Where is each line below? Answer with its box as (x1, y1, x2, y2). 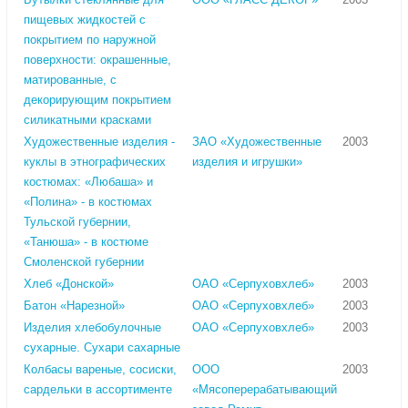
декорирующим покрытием (24, 93, 171, 107)
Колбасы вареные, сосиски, (24, 362, 177, 377)
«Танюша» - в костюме (24, 235, 148, 250)
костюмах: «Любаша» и (24, 175, 153, 189)
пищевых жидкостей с (24, 13, 146, 27)
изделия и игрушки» (192, 155, 302, 169)
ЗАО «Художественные (192, 135, 321, 149)
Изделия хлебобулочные (24, 321, 161, 335)
